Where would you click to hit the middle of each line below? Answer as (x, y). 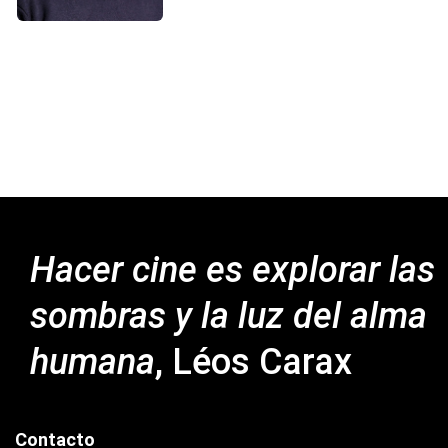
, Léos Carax (253, 361)
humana (92, 361)
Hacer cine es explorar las (232, 269)
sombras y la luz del (189, 315)
